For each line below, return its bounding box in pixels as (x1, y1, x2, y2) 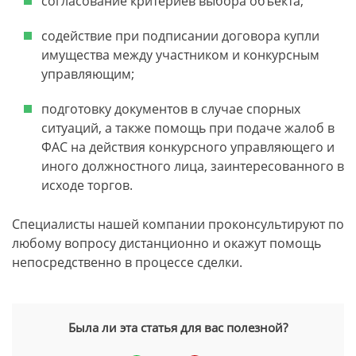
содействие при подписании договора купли (41, 27, 319, 44)
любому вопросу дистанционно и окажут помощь (12, 234, 321, 252)
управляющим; (41, 65, 134, 83)
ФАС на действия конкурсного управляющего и (41, 138, 335, 156)
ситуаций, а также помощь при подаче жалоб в (41, 119, 335, 137)
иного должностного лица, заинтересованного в (41, 157, 344, 175)
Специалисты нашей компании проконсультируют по (12, 215, 344, 233)
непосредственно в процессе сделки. (12, 253, 242, 271)
